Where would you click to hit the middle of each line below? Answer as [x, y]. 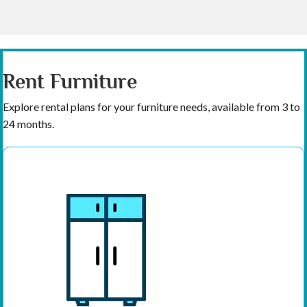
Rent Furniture [70, 82]
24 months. [28, 124]
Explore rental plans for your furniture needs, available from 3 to [151, 107]
